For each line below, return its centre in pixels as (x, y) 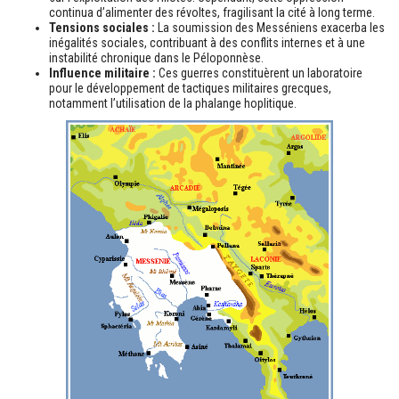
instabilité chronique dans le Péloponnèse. (156, 57)
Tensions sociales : (102, 27)
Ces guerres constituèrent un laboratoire (259, 73)
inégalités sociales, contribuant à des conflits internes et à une (207, 42)
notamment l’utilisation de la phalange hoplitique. (173, 103)
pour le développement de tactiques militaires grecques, (190, 88)
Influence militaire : (102, 73)
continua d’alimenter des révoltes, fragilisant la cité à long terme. (212, 12)
